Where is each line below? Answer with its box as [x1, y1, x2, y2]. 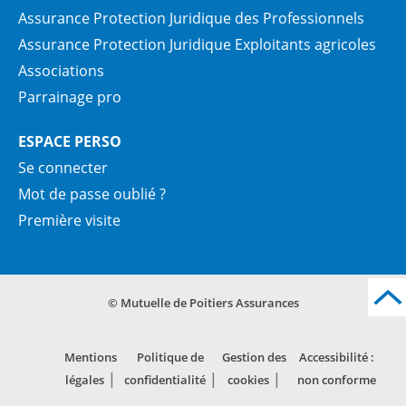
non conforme [296, 372, 376, 389]
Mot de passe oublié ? [18, 184, 166, 205]
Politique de [137, 349, 205, 366]
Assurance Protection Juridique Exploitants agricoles [18, 34, 376, 55]
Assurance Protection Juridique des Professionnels [18, 8, 364, 29]
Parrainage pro [18, 87, 121, 108]
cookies [227, 372, 270, 389]
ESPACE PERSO [18, 131, 121, 152]
